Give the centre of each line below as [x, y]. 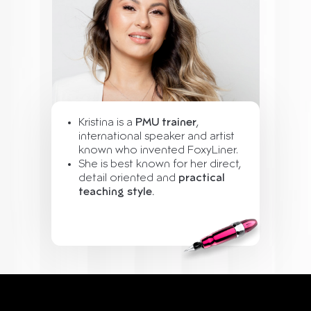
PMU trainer [166, 123]
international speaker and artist [157, 137]
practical [202, 178]
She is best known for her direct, [160, 165]
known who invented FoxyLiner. [158, 151]
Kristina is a [107, 123]
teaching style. [116, 192]
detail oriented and [128, 178]
